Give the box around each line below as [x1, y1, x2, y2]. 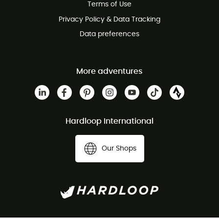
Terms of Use [88, 1, 131, 8]
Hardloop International [66, 117, 153, 126]
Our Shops [101, 145, 136, 152]
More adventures [76, 67, 143, 76]
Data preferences [80, 31, 139, 38]
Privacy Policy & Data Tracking [59, 16, 160, 23]
